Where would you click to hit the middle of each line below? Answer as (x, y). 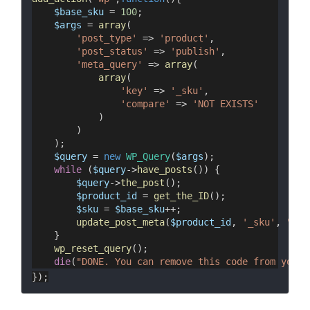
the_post (143, 183)
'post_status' (112, 52)
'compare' (145, 104)
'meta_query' (109, 65)
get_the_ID (181, 196)
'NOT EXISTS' (226, 104)
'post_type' (107, 38)
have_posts (165, 170)
